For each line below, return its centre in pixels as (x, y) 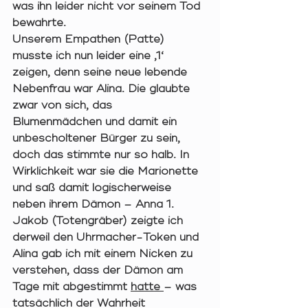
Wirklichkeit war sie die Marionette (107, 172)
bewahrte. (41, 23)
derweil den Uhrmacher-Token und (107, 238)
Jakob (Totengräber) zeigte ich (99, 221)
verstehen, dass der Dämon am (99, 271)
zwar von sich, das (64, 106)
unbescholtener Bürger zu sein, (98, 139)
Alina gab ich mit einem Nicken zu (104, 254)
